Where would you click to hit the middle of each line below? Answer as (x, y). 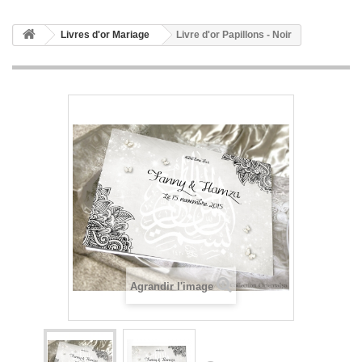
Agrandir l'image (172, 287)
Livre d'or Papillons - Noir (234, 35)
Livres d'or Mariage (105, 35)
